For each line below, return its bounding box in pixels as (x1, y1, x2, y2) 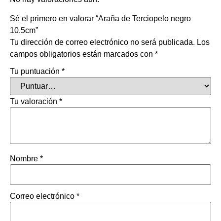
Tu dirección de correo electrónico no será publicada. (10, 37, 195, 46)
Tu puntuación (10, 67, 62, 75)
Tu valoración (10, 97, 59, 106)
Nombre (10, 154, 40, 163)
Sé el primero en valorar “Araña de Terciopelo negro (10, 14, 191, 23)
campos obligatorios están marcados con (10, 49, 155, 58)
